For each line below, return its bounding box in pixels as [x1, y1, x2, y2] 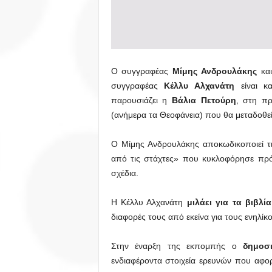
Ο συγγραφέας [110, 66, 172, 76]
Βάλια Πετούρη [171, 95, 236, 106]
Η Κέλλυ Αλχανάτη [110, 197, 187, 208]
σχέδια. [110, 168, 138, 178]
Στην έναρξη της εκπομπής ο [110, 241, 243, 251]
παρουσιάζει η [110, 95, 172, 106]
